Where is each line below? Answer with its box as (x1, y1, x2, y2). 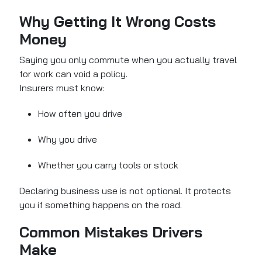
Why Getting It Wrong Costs (19, 12, 216, 31)
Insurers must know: (19, 82, 105, 94)
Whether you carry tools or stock (38, 159, 179, 171)
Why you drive (38, 133, 98, 146)
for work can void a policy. (19, 68, 128, 80)
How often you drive (38, 108, 123, 120)
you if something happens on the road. (19, 199, 182, 211)
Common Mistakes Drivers (19, 223, 203, 242)
